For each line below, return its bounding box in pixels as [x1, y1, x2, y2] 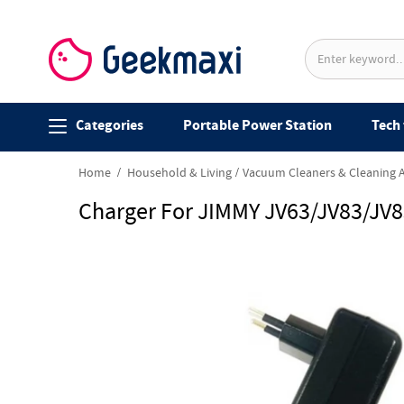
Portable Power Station [182, 115, 332, 136]
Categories [75, 115, 143, 136]
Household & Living [127, 164, 232, 183]
